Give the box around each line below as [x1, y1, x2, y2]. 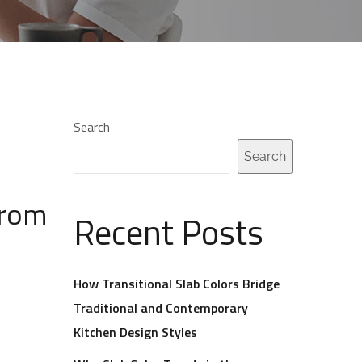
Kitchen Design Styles [74, 322, 197, 342]
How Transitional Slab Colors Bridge [74, 274, 280, 293]
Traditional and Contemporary [74, 298, 248, 318]
